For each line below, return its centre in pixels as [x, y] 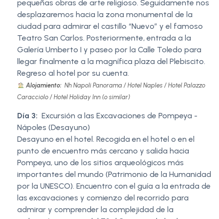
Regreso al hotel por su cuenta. [73, 73]
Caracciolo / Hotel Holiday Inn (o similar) [74, 97]
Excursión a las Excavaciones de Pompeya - [120, 116]
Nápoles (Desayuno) [54, 128]
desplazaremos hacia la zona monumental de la [105, 15]
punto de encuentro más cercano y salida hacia [103, 151]
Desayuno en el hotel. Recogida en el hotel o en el [106, 139]
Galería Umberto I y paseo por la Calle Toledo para [109, 50]
